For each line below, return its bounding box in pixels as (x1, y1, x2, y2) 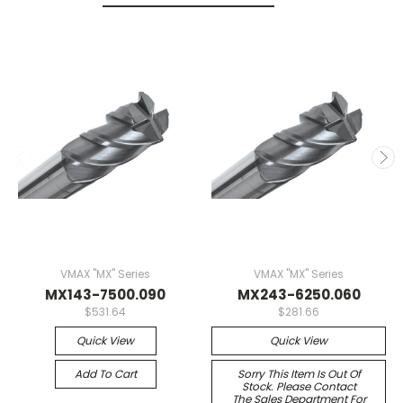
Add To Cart (74, 365, 137, 381)
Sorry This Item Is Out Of (237, 365, 361, 381)
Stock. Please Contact (241, 378, 356, 394)
